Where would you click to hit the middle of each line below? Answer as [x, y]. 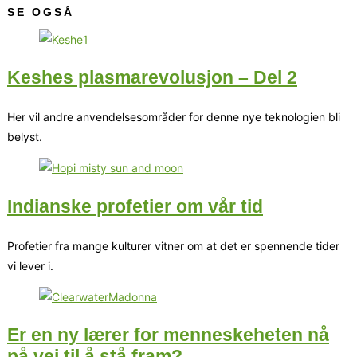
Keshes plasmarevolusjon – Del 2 [152, 78]
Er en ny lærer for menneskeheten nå [168, 335]
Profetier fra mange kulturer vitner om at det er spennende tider [173, 245]
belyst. [25, 137]
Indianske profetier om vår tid [135, 206]
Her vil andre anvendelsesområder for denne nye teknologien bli [174, 117]
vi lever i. [30, 265]
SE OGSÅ [41, 12]
